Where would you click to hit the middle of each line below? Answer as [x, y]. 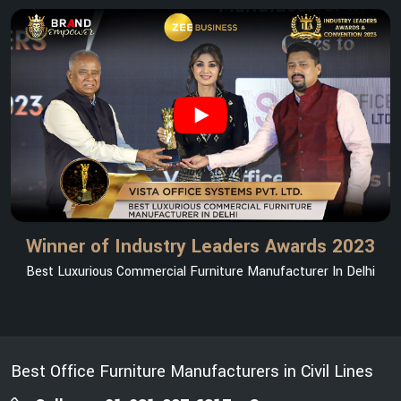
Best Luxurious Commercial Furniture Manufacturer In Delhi [200, 272]
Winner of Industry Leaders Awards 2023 [200, 247]
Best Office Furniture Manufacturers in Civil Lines [192, 372]
